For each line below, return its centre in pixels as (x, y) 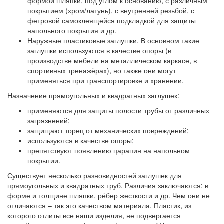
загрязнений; (49, 120)
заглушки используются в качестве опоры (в (99, 50)
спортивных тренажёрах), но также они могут (102, 70)
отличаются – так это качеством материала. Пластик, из (99, 205)
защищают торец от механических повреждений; (108, 130)
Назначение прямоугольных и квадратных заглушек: (93, 95)
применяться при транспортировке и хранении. (106, 80)
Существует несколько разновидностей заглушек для (95, 175)
